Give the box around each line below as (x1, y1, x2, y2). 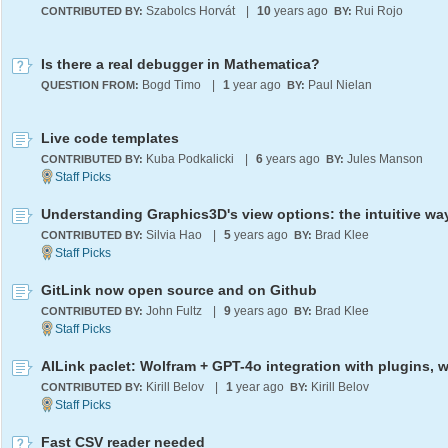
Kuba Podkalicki (146, 152, 234, 166)
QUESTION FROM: (41, 79, 142, 91)
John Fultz (146, 304, 202, 318)
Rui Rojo (355, 4, 403, 18)
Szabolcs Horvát (146, 4, 235, 18)
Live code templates (41, 130, 179, 146)
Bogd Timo (142, 78, 201, 92)
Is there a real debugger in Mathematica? (41, 56, 320, 72)
